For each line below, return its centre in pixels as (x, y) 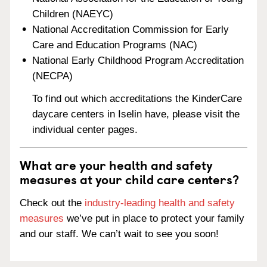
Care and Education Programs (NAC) (115, 45)
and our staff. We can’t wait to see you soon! (119, 234)
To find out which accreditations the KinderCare (137, 99)
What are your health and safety (116, 165)
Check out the (52, 203)
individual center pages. (85, 130)
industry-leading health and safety (160, 203)
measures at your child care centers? (129, 179)
